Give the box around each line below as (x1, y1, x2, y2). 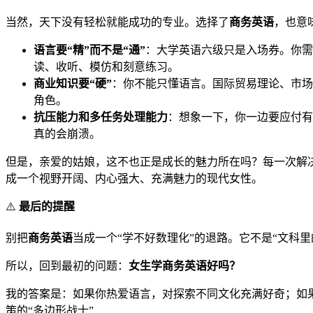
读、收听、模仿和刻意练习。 (34, 60, 179, 73)
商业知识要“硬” (34, 77, 112, 89)
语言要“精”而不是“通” (34, 43, 145, 56)
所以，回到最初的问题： (6, 259, 129, 272)
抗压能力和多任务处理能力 (34, 110, 168, 123)
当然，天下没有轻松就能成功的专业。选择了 (6, 15, 229, 28)
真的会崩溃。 (34, 127, 101, 140)
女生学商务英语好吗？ (129, 259, 240, 272)
